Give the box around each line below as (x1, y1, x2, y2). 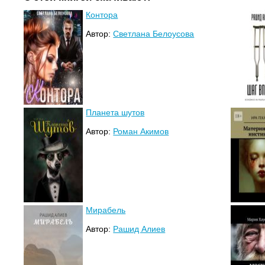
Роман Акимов (113, 127, 169, 137)
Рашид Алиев (113, 224, 166, 234)
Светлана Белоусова (113, 29, 195, 39)
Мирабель (86, 205, 126, 215)
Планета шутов (86, 108, 145, 118)
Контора (86, 10, 118, 20)
